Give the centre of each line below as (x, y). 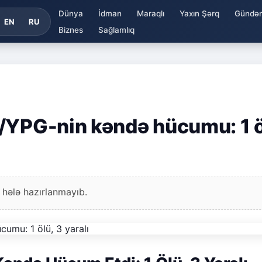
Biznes (70, 30)
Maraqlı (150, 13)
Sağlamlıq (116, 30)
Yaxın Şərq (199, 13)
